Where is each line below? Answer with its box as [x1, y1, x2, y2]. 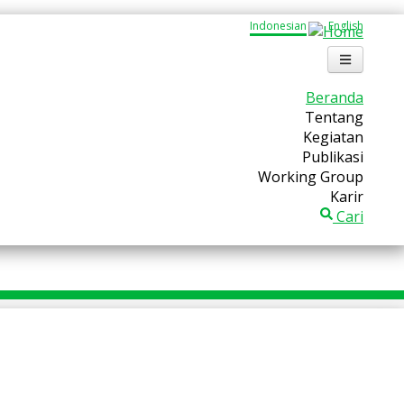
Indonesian [250, 18, 307, 33]
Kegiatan [303, 127, 363, 147]
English [328, 18, 363, 33]
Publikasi [302, 147, 363, 167]
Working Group [258, 167, 363, 187]
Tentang [305, 107, 363, 127]
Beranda [306, 87, 363, 107]
